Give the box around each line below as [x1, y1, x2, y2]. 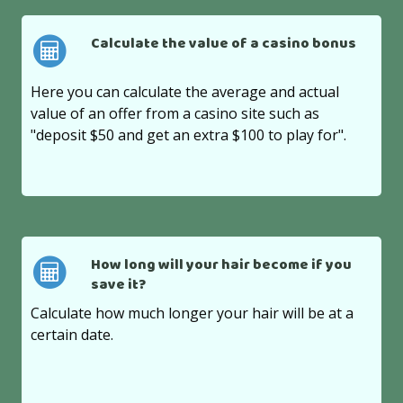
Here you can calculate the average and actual [31, 81, 340, 102]
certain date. [31, 324, 114, 345]
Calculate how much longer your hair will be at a [31, 302, 354, 323]
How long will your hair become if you [90, 254, 352, 278]
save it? [90, 273, 146, 298]
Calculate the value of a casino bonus [90, 32, 356, 57]
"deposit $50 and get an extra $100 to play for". [31, 124, 347, 145]
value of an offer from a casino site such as [31, 103, 320, 123]
